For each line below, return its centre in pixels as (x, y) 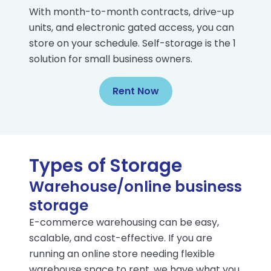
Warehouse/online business (135, 187)
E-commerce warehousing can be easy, (124, 222)
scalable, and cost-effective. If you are (121, 238)
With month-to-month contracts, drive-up (132, 12)
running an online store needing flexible (122, 254)
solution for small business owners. (111, 59)
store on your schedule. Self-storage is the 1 (132, 43)
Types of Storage (106, 165)
